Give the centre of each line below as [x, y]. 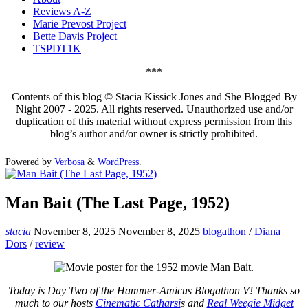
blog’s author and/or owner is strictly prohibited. [154, 134]
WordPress [118, 161]
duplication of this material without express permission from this [154, 122]
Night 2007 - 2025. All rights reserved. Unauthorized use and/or [154, 109]
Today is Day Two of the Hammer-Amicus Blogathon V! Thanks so [154, 291]
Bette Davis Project [75, 36]
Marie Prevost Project [80, 24]
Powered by [29, 161]
